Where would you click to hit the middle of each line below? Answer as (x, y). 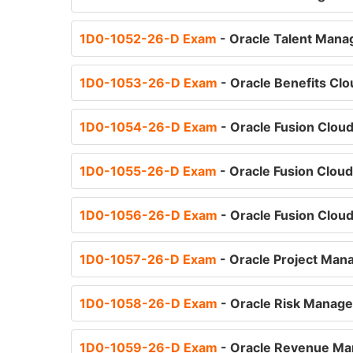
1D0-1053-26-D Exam (150, 83)
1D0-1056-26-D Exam (150, 215)
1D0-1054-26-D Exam (150, 127)
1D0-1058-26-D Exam (150, 303)
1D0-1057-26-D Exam (150, 259)
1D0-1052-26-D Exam (150, 39)
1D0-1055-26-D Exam (150, 171)
